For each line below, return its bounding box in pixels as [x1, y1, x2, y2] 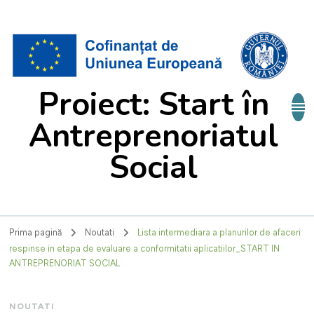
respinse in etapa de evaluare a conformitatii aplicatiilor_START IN [9, 243, 280, 254]
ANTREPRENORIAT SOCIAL [9, 258, 121, 269]
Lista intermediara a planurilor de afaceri [137, 226, 301, 238]
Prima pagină [9, 226, 62, 238]
